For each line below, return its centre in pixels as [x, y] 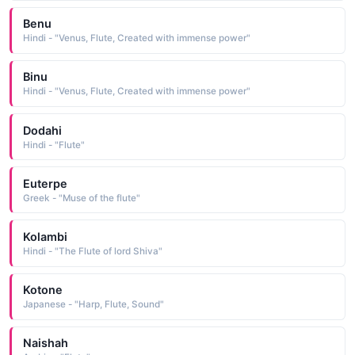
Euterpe [45, 183]
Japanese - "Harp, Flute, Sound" [93, 305]
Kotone [42, 290]
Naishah [45, 343]
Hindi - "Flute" [53, 145]
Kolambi [45, 237]
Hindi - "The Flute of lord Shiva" [92, 252]
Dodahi [42, 130]
